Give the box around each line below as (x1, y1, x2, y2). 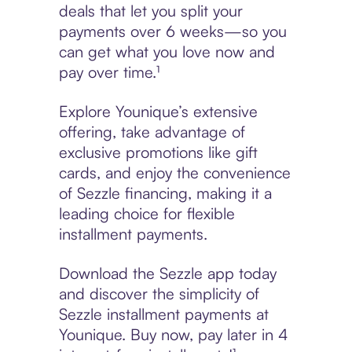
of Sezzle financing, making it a (58, 183, 272, 203)
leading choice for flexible (58, 203, 235, 224)
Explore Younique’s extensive (58, 101, 258, 122)
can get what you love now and (58, 42, 275, 62)
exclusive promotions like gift (58, 142, 258, 163)
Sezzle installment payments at (58, 304, 269, 324)
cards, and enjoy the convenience (58, 163, 291, 183)
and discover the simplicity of (58, 284, 259, 304)
